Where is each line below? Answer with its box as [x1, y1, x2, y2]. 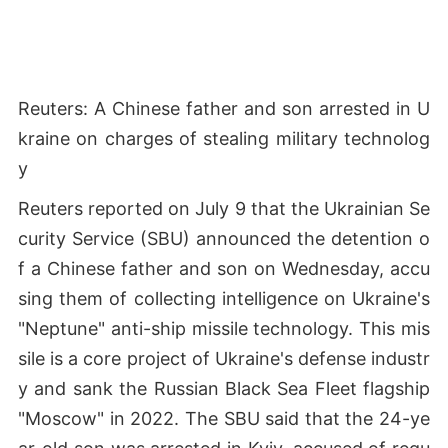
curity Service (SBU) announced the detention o [18, 228, 430, 249]
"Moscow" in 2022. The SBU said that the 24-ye [18, 408, 430, 429]
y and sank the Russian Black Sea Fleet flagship [18, 378, 430, 399]
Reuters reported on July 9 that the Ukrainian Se [18, 198, 430, 219]
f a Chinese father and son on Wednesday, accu [18, 258, 430, 279]
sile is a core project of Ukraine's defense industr [18, 348, 430, 369]
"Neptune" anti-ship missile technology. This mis [18, 318, 430, 339]
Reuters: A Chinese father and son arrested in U [18, 98, 430, 119]
